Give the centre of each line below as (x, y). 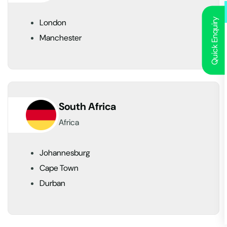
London (53, 22)
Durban (52, 183)
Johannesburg (65, 153)
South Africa (87, 107)
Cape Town (59, 168)
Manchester (61, 37)
